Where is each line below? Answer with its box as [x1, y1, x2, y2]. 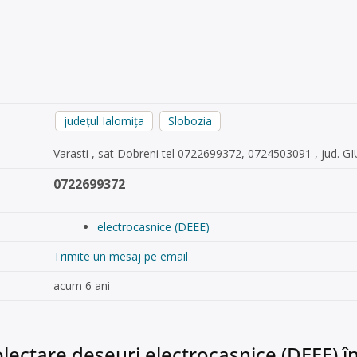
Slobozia [168, 113, 212, 128]
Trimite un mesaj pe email [53, 249, 188, 264]
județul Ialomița [64, 113, 144, 128]
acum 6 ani [53, 278, 110, 293]
